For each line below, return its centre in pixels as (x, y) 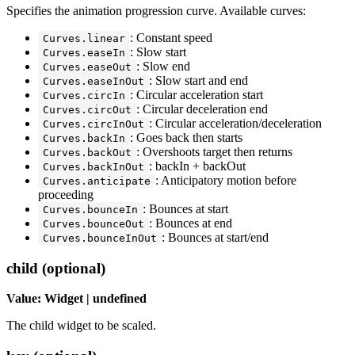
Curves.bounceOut (94, 223)
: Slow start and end (198, 80)
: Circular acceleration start (197, 94)
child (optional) (56, 268)
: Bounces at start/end (215, 237)
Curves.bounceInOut (100, 238)
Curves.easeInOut (94, 81)
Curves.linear (84, 38)
